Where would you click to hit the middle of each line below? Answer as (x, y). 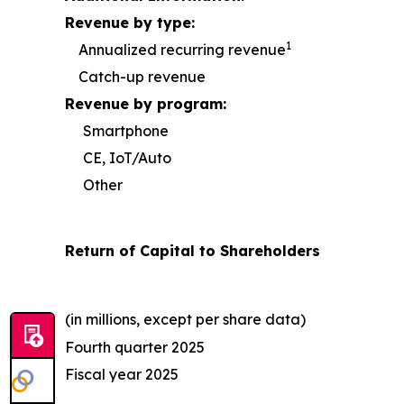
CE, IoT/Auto (127, 158)
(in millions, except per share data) (185, 320)
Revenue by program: (146, 104)
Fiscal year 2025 (122, 375)
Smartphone (126, 131)
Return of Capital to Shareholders (193, 251)
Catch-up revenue (142, 77)
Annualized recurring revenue (182, 50)
